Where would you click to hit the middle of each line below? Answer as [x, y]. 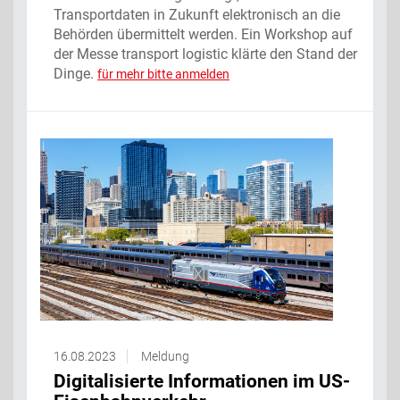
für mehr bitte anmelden [163, 75]
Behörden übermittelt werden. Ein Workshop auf [203, 35]
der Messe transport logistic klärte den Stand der [205, 54]
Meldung [165, 357]
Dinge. [75, 74]
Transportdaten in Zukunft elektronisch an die [197, 15]
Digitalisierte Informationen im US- [202, 382]
